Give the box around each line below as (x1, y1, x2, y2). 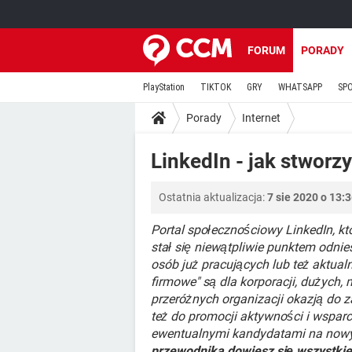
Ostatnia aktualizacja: (159, 191, 267, 203)
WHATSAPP (278, 82, 322, 93)
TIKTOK (200, 82, 231, 93)
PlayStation (143, 82, 185, 93)
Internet (242, 111, 280, 124)
